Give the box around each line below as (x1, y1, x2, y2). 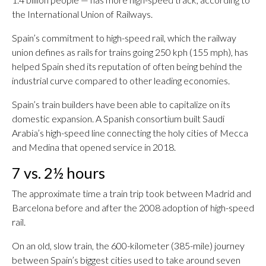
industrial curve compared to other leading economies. (12, 75, 230, 86)
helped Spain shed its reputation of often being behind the (12, 61, 242, 72)
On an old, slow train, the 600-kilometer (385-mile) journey (12, 240, 245, 251)
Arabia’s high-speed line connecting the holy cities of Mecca (12, 127, 248, 138)
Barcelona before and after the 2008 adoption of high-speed (12, 202, 254, 213)
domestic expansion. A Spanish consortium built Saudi (12, 113, 224, 124)
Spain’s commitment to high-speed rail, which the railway (12, 32, 236, 43)
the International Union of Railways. (12, 8, 153, 20)
